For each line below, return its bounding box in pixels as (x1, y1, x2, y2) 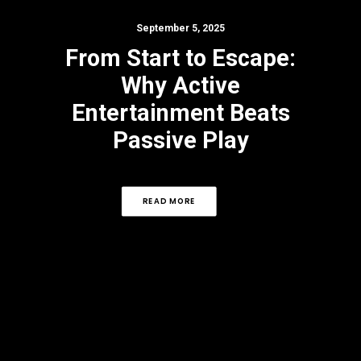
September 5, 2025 (136, 23, 225, 34)
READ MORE (142, 195, 196, 207)
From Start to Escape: (65, 44, 296, 72)
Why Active (121, 72, 240, 99)
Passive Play (112, 127, 249, 154)
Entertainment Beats (71, 99, 290, 127)
